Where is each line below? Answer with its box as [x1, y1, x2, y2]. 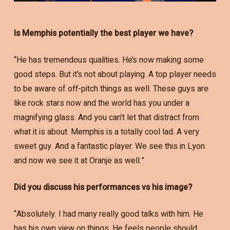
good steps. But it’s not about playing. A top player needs [13, 68, 216, 81]
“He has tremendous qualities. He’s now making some [13, 53, 204, 66]
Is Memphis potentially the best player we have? [13, 27, 193, 40]
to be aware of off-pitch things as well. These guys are [13, 82, 208, 95]
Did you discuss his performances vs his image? [13, 181, 192, 194]
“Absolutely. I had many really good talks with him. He [13, 207, 203, 220]
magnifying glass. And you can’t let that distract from [13, 111, 199, 124]
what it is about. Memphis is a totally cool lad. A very [13, 125, 199, 138]
